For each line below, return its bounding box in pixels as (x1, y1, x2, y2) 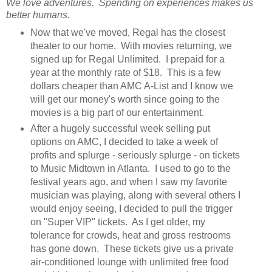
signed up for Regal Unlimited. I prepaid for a (30, 54, 225, 65)
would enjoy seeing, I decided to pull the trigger (30, 203, 233, 214)
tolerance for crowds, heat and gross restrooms (30, 230, 231, 241)
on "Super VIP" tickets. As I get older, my (30, 217, 205, 228)
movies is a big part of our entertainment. (30, 107, 204, 118)
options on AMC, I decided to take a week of (30, 137, 218, 148)
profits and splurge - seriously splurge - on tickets (30, 150, 240, 161)
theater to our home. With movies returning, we (30, 41, 232, 52)
